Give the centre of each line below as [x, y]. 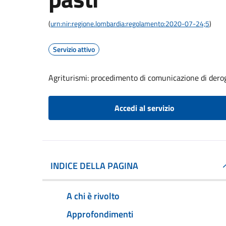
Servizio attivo [74, 49]
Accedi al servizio [144, 108]
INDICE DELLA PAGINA [94, 166]
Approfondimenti [100, 214]
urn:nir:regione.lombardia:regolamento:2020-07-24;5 [130, 23]
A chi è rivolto [93, 196]
